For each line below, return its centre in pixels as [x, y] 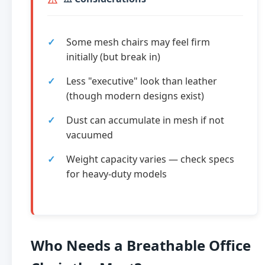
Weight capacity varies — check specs [150, 159]
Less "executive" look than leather [142, 81]
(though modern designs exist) [135, 96]
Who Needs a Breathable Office [141, 245]
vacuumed [90, 135]
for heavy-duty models [117, 174]
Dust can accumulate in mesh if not [145, 120]
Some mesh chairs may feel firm [138, 42]
